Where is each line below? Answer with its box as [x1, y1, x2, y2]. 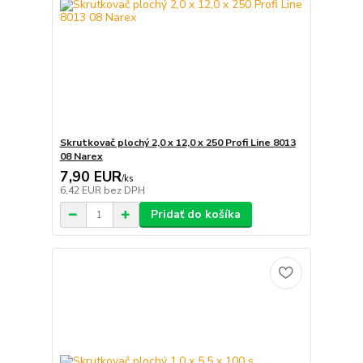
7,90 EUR [59, 167, 122, 187]
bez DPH [103, 184, 145, 198]
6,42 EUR [59, 184, 104, 198]
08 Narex [59, 150, 103, 164]
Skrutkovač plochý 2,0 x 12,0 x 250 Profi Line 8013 [59, 136, 296, 150]
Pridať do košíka [150, 207, 241, 223]
